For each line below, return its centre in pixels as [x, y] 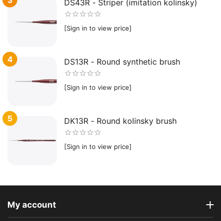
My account [32, 205]
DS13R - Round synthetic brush [122, 61]
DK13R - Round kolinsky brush [120, 121]
